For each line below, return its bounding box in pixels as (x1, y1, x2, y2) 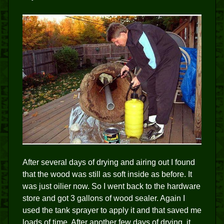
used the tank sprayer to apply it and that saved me (22, 206, 201, 215)
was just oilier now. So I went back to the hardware (22, 182, 200, 191)
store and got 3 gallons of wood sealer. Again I (22, 194, 185, 203)
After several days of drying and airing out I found (22, 158, 195, 167)
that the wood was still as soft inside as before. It (22, 170, 192, 179)
